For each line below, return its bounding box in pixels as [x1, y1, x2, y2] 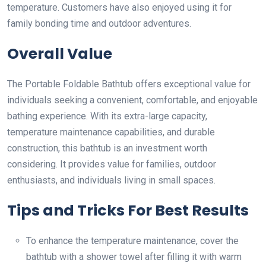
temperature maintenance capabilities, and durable [7, 126, 215, 138]
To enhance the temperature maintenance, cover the [26, 235, 239, 246]
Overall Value [7, 43, 112, 64]
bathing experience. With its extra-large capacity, [7, 110, 207, 122]
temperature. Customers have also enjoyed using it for [7, 1, 232, 13]
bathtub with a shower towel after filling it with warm [26, 251, 242, 262]
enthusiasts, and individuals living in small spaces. [7, 174, 216, 186]
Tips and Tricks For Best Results [7, 199, 249, 221]
